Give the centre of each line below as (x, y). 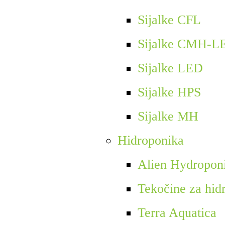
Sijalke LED (170, 68)
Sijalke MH (168, 117)
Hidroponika (150, 141)
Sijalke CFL (169, 20)
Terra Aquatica (177, 213)
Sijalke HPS (169, 92)
